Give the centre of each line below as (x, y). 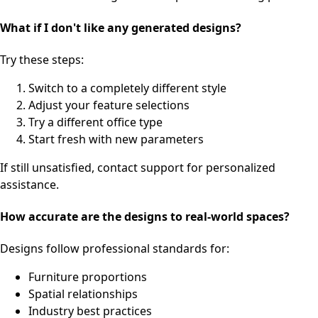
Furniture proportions (88, 277)
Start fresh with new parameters (116, 139)
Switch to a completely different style (127, 88)
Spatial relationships (83, 294)
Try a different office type (95, 122)
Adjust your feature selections (109, 105)
